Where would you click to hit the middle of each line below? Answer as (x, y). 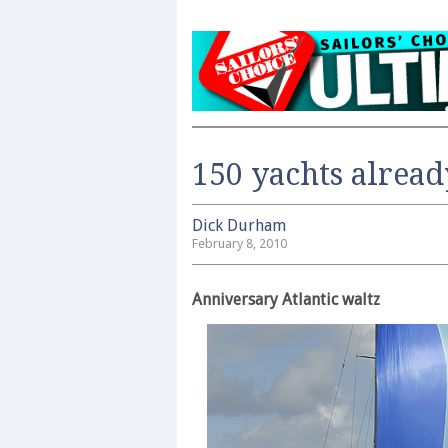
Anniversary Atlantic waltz (286, 299)
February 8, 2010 (239, 243)
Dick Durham (239, 225)
